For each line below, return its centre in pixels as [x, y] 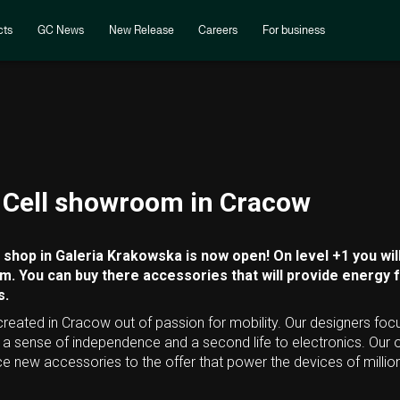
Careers [218, 30]
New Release [141, 30]
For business [294, 30]
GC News [60, 30]
